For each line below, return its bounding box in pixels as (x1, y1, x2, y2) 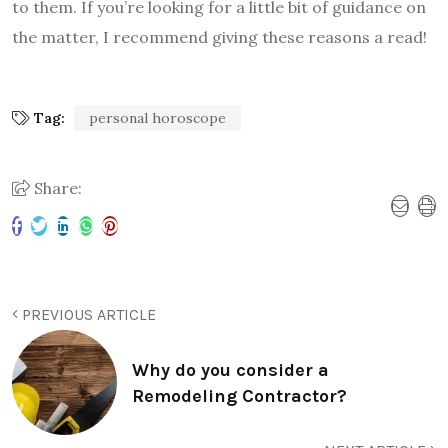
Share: (30, 178, 82, 199)
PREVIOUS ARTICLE (18, 305, 156, 325)
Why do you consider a (132, 358, 329, 381)
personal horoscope (89, 109, 226, 128)
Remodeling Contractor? (132, 384, 347, 407)
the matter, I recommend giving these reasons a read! (12, 27, 427, 48)
